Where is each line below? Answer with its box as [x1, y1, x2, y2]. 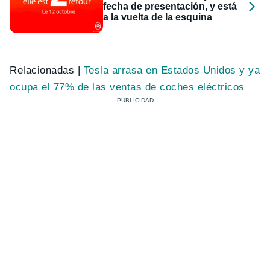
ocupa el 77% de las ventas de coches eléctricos [10, 81, 245, 93]
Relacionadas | [10, 64, 84, 76]
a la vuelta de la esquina [103, 11, 213, 22]
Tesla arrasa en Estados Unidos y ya [83, 64, 260, 76]
